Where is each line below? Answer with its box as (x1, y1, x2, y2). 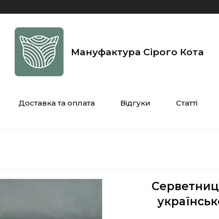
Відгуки (120, 98, 151, 108)
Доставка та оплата (18, 98, 95, 108)
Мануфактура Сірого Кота (70, 46, 204, 58)
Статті (175, 98, 197, 108)
